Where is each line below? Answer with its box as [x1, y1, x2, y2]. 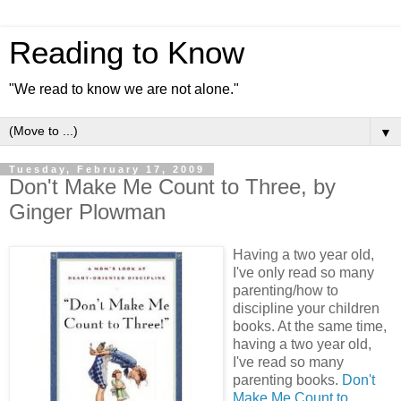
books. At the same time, [233, 318, 387, 334]
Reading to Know [9, 36, 244, 70]
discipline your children [233, 300, 380, 316]
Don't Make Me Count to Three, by [9, 175, 336, 199]
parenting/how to [233, 282, 338, 298]
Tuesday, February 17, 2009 [9, 164, 205, 175]
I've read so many [233, 354, 344, 370]
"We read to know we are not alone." [9, 81, 239, 97]
